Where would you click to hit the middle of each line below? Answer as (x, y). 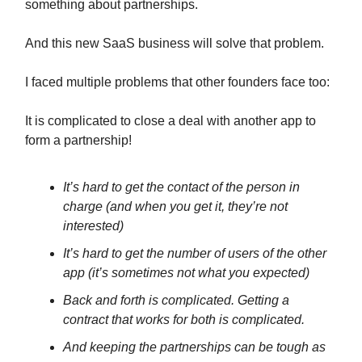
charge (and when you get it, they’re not (175, 206)
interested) (93, 226)
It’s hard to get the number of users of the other (195, 253)
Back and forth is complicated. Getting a (176, 300)
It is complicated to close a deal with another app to (170, 121)
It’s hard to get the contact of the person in (181, 187)
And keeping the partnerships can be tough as (194, 347)
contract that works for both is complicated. (184, 320)
